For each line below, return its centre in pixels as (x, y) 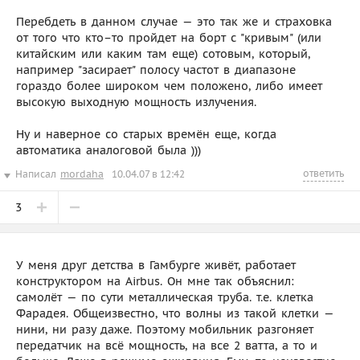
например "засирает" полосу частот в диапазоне (156, 70)
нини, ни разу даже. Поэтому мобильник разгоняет (165, 329)
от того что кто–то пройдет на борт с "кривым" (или (169, 37)
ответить (323, 173)
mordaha (82, 174)
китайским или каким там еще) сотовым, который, (163, 53)
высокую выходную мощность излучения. (136, 102)
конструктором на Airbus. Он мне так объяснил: (155, 281)
